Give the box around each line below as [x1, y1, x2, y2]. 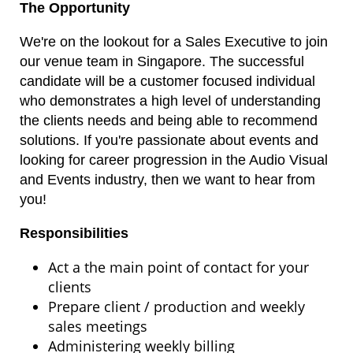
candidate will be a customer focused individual [20, 73, 315, 90]
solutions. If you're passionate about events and [20, 132, 318, 149]
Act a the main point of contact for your [48, 258, 309, 277]
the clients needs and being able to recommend [20, 113, 318, 129]
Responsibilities [20, 225, 128, 242]
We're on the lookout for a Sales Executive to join [20, 34, 328, 50]
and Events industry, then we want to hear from [20, 172, 315, 188]
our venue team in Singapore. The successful [20, 54, 304, 70]
